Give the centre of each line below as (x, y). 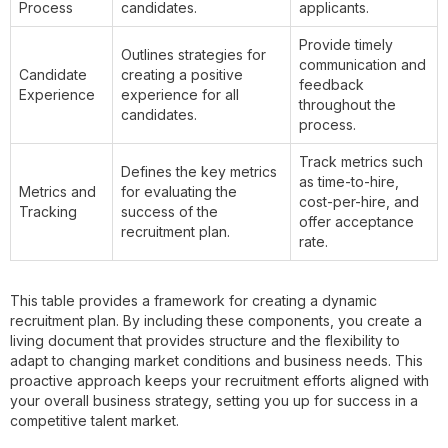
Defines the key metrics (199, 171)
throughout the (347, 104)
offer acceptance (356, 221)
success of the (169, 211)
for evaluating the (179, 191)
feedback (331, 84)
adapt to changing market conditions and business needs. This (216, 360)
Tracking (48, 211)
